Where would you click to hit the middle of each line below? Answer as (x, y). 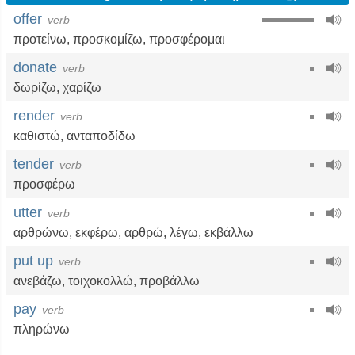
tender (34, 164)
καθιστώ (37, 136)
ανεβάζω (38, 281)
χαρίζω (82, 88)
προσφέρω (44, 184)
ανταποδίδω (101, 136)
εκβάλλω (229, 233)
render (34, 116)
